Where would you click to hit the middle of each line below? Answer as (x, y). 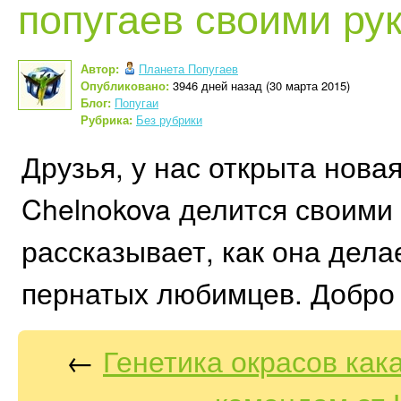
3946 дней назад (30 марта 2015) (260, 85)
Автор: (100, 68)
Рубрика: (107, 119)
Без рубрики (169, 119)
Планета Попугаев (188, 68)
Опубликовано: (125, 85)
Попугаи (137, 102)
